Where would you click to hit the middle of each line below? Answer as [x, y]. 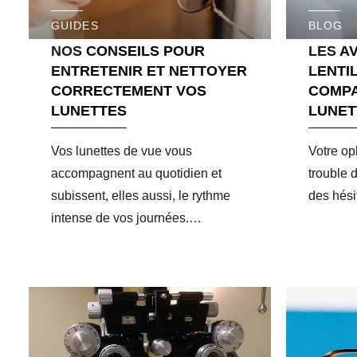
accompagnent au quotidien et [136, 173]
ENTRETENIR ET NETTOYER [149, 71]
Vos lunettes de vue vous [122, 151]
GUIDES [75, 25]
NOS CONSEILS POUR [128, 51]
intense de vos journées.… [126, 218]
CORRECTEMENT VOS [129, 90]
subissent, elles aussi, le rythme [141, 195]
